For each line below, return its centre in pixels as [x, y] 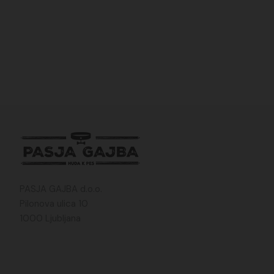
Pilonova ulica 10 [54, 203]
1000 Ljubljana [50, 218]
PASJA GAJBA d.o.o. [61, 189]
